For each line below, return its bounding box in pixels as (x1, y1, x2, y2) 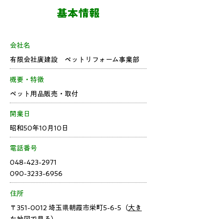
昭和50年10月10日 (10, 125, 68, 131)
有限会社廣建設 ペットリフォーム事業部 (10, 56, 139, 63)
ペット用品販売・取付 (10, 90, 78, 97)
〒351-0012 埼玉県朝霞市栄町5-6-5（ (10, 204, 128, 211)
